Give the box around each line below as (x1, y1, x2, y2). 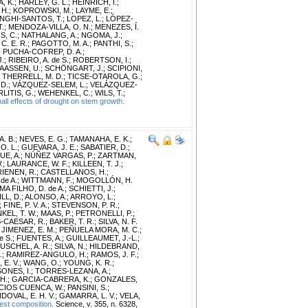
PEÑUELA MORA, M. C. (59, 225, 140, 234)
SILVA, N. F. (98, 217, 137, 225)
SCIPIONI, (107, 63, 142, 72)
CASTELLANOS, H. (41, 167, 107, 176)
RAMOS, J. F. (91, 250, 137, 258)
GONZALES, (94, 274, 137, 283)
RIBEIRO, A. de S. (8, 55, 69, 64)
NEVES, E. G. (19, 134, 65, 143)
